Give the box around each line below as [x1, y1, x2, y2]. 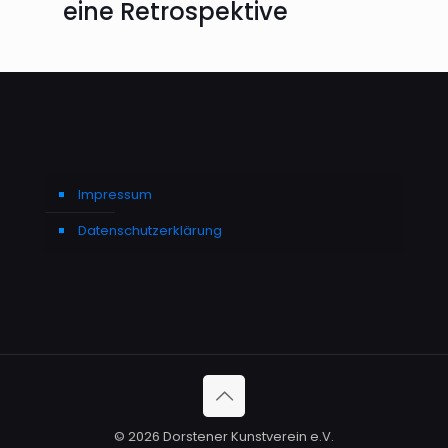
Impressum [78, 184, 152, 204]
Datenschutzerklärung [78, 220, 222, 240]
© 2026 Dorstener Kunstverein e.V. [114, 426, 334, 446]
